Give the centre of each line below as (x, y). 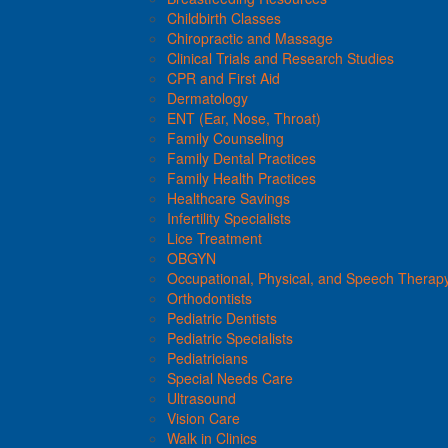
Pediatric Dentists (222, 317)
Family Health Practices (241, 177)
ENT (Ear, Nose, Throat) (244, 117)
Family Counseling (225, 137)
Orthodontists (209, 297)
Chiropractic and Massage (250, 37)
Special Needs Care (230, 377)
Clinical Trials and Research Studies (280, 57)
